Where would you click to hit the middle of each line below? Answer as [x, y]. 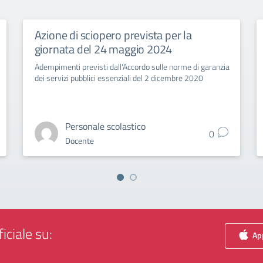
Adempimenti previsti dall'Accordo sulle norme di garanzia [132, 67]
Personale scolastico [105, 126]
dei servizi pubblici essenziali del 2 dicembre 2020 [119, 78]
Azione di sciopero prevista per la [113, 35]
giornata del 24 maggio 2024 [103, 49]
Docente [79, 141]
